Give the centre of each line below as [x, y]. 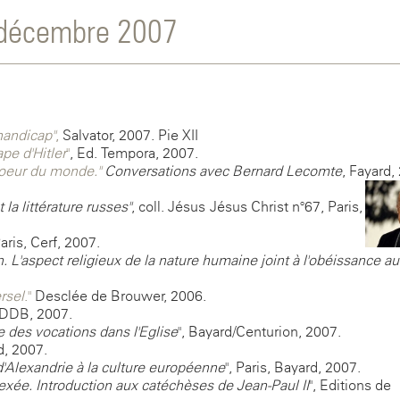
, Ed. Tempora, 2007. [134, 153]
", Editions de [350, 385]
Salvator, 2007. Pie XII [129, 135]
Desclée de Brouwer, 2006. [121, 296]
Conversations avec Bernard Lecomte [221, 171]
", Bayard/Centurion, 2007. [259, 331]
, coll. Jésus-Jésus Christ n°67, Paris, [247, 206]
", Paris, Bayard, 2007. [293, 367]
